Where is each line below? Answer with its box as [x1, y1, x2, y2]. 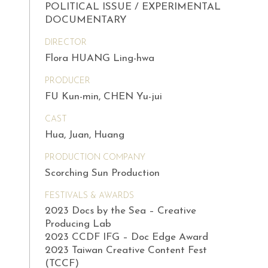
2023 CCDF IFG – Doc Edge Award [45, 232, 208, 243]
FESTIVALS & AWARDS [45, 191, 134, 200]
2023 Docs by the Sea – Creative [45, 206, 196, 217]
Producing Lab [45, 219, 111, 230]
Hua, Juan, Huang [45, 129, 124, 140]
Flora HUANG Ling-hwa [45, 53, 154, 64]
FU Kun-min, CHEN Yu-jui [45, 91, 162, 102]
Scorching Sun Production [45, 167, 160, 178]
